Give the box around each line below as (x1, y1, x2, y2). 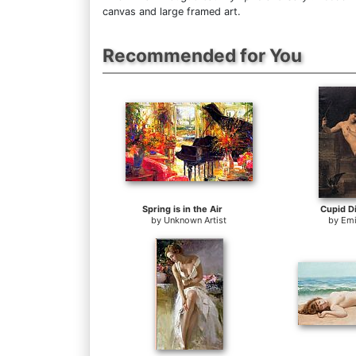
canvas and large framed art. (103, 5, 241, 17)
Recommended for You (103, 44, 302, 66)
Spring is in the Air (141, 203, 222, 215)
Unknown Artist (164, 214, 227, 226)
